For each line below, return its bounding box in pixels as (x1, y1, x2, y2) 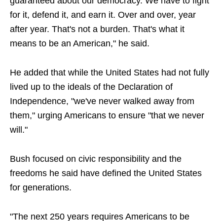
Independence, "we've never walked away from (10, 96, 194, 107)
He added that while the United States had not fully (10, 68, 209, 78)
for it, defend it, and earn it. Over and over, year (10, 10, 196, 20)
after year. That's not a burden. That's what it (10, 24, 184, 35)
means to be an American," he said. (10, 38, 149, 49)
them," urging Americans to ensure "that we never (10, 110, 204, 121)
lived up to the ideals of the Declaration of (10, 82, 173, 92)
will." (10, 125, 28, 135)
